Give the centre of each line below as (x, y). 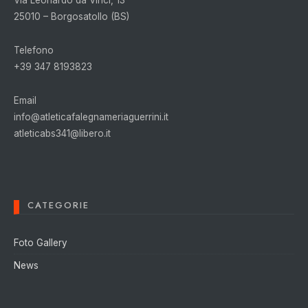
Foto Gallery (41, 242)
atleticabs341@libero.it (62, 133)
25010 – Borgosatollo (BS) (71, 16)
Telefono (34, 50)
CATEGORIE (58, 205)
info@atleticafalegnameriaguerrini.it (91, 117)
